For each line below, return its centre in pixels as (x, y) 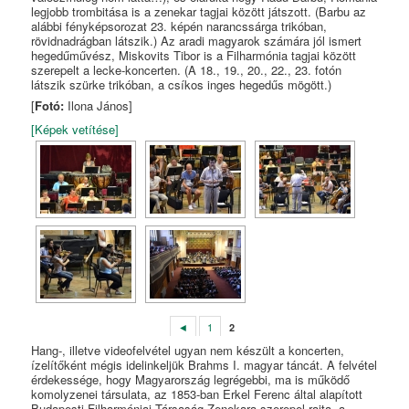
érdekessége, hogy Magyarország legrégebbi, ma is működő (191, 380)
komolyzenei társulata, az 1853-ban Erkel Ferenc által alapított (197, 394)
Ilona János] (100, 106)
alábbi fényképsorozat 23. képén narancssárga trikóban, (179, 26)
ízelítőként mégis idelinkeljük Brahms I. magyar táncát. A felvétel (204, 365)
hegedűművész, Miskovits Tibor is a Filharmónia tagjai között (194, 55)
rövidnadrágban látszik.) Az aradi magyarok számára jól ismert (197, 40)
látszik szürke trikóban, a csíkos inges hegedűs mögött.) (182, 84)
